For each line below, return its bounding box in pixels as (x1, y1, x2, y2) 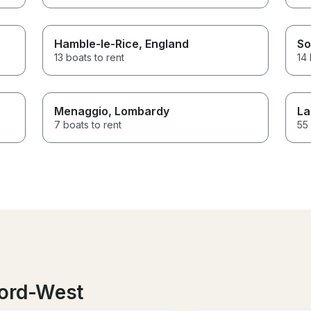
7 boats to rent (54, 118, 122, 131)
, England (139, 36, 190, 51)
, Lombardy (108, 103, 170, 118)
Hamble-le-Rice (54, 36, 140, 51)
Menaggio (54, 103, 109, 118)
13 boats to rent (54, 51, 125, 63)
